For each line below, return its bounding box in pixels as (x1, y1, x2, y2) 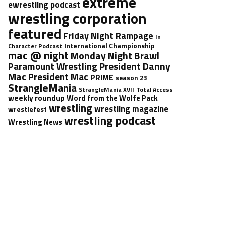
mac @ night (8, 47, 69, 63)
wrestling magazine (94, 102, 168, 115)
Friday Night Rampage (63, 28, 153, 42)
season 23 (116, 73, 147, 83)
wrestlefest (8, 104, 47, 115)
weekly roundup (8, 92, 65, 104)
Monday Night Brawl (71, 48, 159, 63)
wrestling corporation (8, 7, 147, 29)
